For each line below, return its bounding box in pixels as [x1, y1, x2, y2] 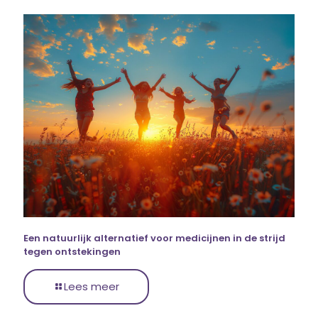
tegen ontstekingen [23, 245, 121, 259]
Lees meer [64, 279, 119, 295]
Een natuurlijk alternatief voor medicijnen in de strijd [23, 231, 285, 246]
